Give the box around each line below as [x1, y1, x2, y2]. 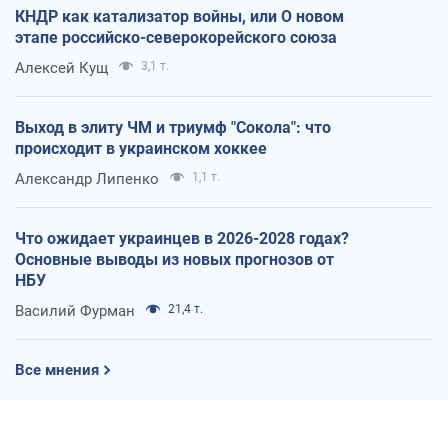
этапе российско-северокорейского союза [15, 27, 337, 47]
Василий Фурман [15, 301, 135, 320]
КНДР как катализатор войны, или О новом [15, 6, 344, 26]
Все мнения [15, 360, 99, 379]
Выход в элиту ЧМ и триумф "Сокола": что [15, 117, 331, 137]
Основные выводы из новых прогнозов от [15, 249, 334, 269]
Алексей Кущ [15, 58, 108, 77]
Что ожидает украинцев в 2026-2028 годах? [15, 228, 349, 248]
